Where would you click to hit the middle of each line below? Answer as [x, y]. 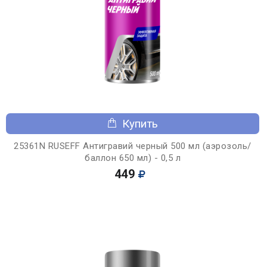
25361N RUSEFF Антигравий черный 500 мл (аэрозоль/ [133, 146]
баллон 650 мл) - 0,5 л [133, 158]
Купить [140, 123]
